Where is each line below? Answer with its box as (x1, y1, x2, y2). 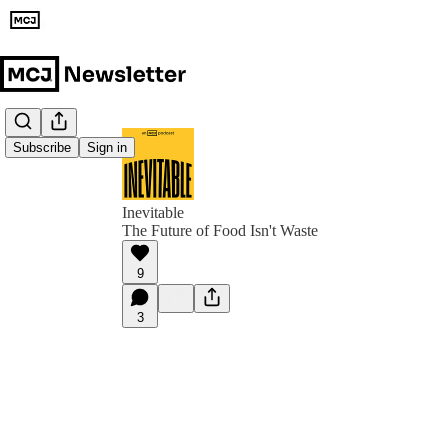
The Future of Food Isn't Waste (122, 222, 318, 239)
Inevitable (122, 204, 184, 221)
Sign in (87, 140, 127, 156)
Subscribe (13, 140, 71, 156)
